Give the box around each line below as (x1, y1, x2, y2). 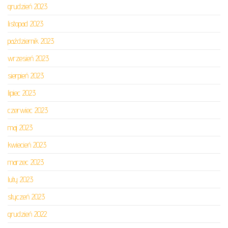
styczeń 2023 (8, 192, 45, 202)
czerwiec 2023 (8, 105, 48, 116)
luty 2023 (8, 175, 33, 185)
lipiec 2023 (8, 88, 36, 98)
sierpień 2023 (8, 71, 44, 81)
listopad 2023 (8, 19, 43, 29)
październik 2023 (8, 36, 54, 46)
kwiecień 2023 (8, 140, 46, 150)
